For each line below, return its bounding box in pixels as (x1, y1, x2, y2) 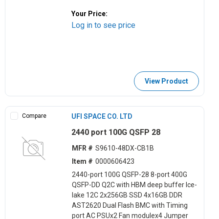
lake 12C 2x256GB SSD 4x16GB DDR (71, 191, 182, 199)
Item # (71, 157, 93, 166)
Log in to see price (71, 20, 136, 30)
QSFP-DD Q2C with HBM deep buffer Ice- (71, 181, 197, 189)
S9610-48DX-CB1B (95, 144, 154, 153)
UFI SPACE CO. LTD (71, 112, 133, 120)
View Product (144, 77, 188, 85)
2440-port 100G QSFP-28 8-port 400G (71, 171, 187, 179)
